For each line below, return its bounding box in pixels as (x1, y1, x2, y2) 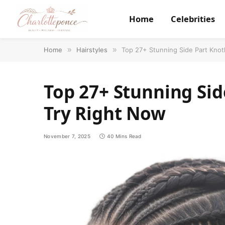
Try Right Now (44, 101, 166, 125)
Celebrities (170, 13, 215, 25)
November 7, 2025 (44, 133, 90, 139)
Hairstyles (76, 46, 107, 54)
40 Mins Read (107, 133, 142, 139)
